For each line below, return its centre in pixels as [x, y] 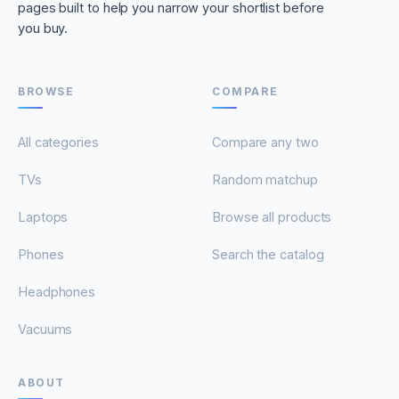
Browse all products [272, 217]
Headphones [57, 292]
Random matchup [265, 180]
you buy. [43, 28]
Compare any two [265, 142]
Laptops [43, 217]
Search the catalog [268, 255]
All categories [58, 142]
